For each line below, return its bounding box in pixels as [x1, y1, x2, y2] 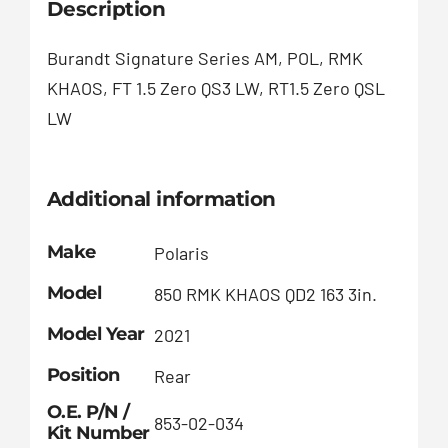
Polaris [153, 241, 209, 264]
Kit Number [46, 421, 151, 444]
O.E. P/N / [46, 400, 131, 423]
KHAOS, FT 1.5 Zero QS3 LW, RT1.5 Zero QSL [46, 77, 385, 100]
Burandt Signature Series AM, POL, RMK [46, 47, 363, 70]
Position [46, 363, 120, 386]
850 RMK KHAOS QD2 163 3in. [153, 282, 377, 305]
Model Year [46, 322, 146, 345]
